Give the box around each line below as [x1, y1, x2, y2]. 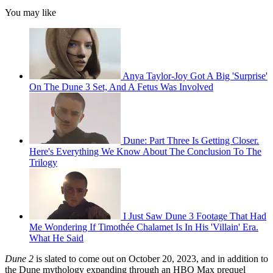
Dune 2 [5, 253, 34, 264]
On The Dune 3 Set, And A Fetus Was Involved [29, 82, 213, 93]
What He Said [29, 233, 83, 244]
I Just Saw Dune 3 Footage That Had [123, 211, 266, 222]
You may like [5, 7, 56, 18]
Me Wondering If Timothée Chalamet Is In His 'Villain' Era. [29, 222, 258, 233]
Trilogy [29, 157, 57, 168]
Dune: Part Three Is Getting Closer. [123, 135, 259, 146]
